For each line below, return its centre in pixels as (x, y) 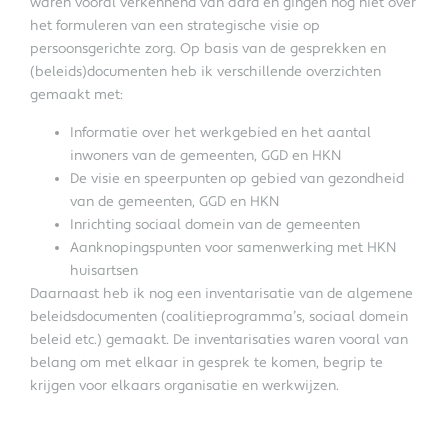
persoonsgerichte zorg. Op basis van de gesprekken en (208, 49)
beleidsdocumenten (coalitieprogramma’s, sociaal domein (219, 316)
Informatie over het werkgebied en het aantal (220, 132)
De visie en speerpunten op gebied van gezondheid (237, 178)
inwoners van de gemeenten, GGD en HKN (205, 155)
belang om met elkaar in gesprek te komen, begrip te (206, 362)
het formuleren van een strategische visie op (175, 26)
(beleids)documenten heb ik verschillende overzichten (205, 72)
